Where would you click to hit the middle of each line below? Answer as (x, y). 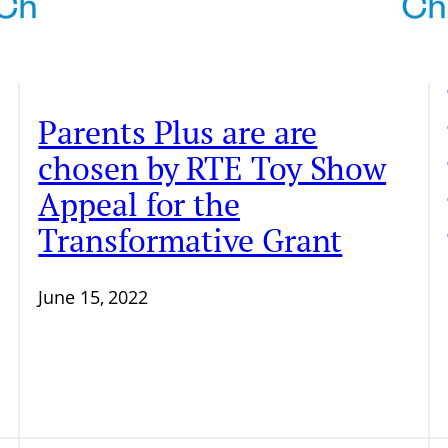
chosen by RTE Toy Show (212, 168)
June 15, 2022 (93, 297)
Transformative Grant (190, 240)
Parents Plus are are (178, 132)
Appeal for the (139, 204)
